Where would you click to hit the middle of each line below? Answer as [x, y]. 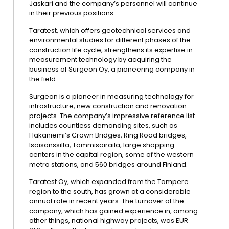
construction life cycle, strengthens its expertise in [111, 50]
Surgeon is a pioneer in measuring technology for [111, 96]
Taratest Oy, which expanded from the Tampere [109, 182]
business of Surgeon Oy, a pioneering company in [112, 69]
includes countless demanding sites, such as [103, 125]
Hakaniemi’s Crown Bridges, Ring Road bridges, [108, 135]
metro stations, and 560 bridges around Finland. [108, 164]
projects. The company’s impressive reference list [112, 116]
